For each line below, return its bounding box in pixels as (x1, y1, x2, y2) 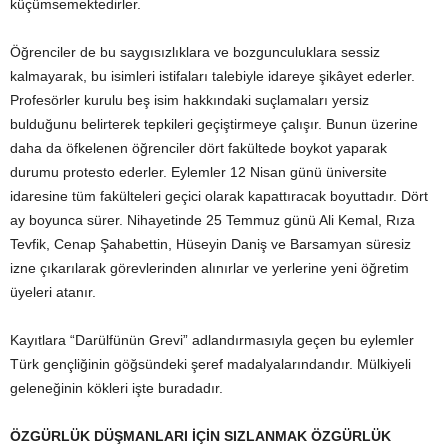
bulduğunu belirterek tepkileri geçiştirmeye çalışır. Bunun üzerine (10, 116, 418, 132)
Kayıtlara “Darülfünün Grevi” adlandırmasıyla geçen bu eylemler (10, 332, 414, 348)
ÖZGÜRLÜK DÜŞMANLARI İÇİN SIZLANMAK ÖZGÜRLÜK (10, 428, 391, 444)
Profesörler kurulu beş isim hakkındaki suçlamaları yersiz (10, 92, 369, 108)
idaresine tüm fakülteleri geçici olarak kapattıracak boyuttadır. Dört (10, 188, 428, 204)
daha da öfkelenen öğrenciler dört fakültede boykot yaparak (10, 140, 387, 156)
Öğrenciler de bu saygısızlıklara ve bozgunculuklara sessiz (10, 44, 380, 60)
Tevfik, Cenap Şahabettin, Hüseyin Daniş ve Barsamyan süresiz (10, 236, 411, 252)
